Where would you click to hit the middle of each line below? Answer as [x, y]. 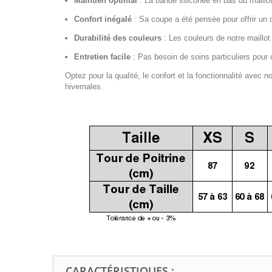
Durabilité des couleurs [118, 38]
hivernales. [84, 87]
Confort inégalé [103, 19]
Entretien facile [102, 57]
